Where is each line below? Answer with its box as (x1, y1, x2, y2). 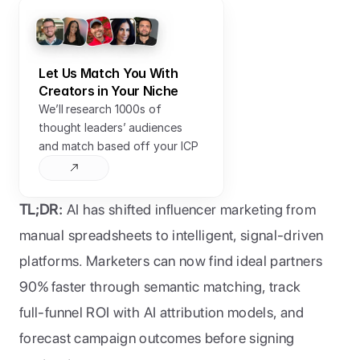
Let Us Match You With (39, 65, 178, 81)
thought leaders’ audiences (39, 121, 182, 134)
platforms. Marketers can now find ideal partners (19, 252, 323, 269)
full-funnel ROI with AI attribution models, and (19, 304, 304, 321)
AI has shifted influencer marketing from (63, 201, 316, 218)
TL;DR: (19, 201, 63, 218)
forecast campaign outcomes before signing (19, 329, 295, 346)
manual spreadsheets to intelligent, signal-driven (19, 227, 324, 243)
